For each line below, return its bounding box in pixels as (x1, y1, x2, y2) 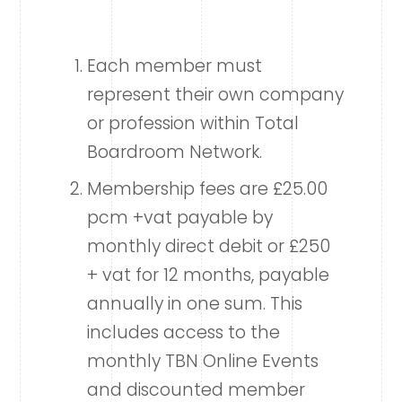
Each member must (86, 53, 262, 78)
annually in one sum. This (86, 292, 302, 317)
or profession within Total (86, 110, 299, 135)
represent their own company (86, 82, 344, 107)
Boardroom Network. (86, 139, 262, 164)
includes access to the (86, 320, 280, 345)
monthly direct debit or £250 (86, 234, 330, 259)
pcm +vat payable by (86, 205, 273, 231)
